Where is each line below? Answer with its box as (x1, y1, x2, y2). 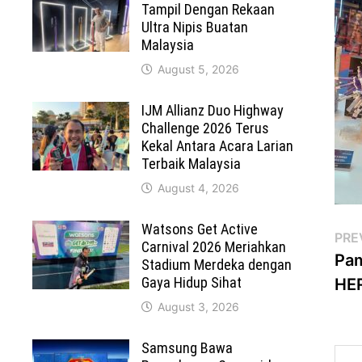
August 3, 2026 (158, 300, 240, 314)
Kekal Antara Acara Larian (141, 137, 294, 155)
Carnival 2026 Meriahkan (141, 238, 287, 256)
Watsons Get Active (141, 221, 259, 238)
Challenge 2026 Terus (141, 120, 270, 137)
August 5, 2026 (158, 62, 240, 77)
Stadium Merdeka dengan (141, 256, 293, 274)
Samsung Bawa (141, 339, 234, 357)
